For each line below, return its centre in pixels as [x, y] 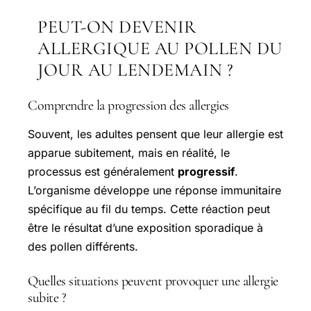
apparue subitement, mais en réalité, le [129, 152]
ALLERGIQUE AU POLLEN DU [160, 48]
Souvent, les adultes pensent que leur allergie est [155, 134]
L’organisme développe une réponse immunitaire [154, 190]
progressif [206, 171]
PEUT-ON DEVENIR [117, 26]
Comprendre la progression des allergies [128, 105]
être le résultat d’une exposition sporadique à [145, 227]
